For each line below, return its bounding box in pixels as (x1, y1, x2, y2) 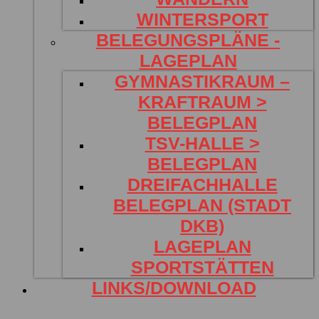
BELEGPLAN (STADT (113, 195, 291, 215)
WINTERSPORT (136, 9, 268, 29)
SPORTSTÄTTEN (130, 257, 274, 277)
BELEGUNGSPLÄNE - (96, 30, 280, 50)
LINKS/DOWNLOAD (91, 278, 256, 298)
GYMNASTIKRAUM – (115, 71, 290, 91)
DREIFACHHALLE (127, 174, 278, 194)
